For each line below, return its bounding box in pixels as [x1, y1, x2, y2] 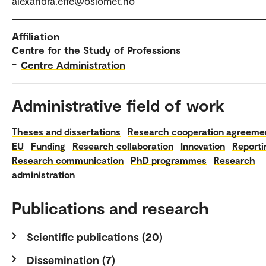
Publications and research [12, 198, 209, 218]
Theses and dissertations [12, 126, 121, 138]
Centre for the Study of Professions [12, 44, 180, 56]
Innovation [180, 140, 225, 152]
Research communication [12, 154, 123, 166]
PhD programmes [131, 154, 207, 166]
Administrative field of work [12, 95, 224, 116]
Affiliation [12, 30, 60, 43]
